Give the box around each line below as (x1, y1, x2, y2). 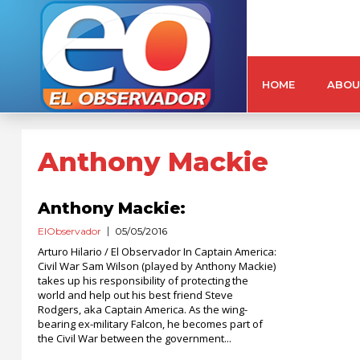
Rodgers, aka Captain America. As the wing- (38, 302, 247, 317)
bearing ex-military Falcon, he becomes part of (38, 317, 263, 331)
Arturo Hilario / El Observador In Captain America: (38, 244, 276, 259)
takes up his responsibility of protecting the (38, 273, 248, 288)
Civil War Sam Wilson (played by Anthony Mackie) (38, 259, 276, 273)
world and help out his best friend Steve (38, 288, 233, 302)
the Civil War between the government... (38, 331, 231, 346)
